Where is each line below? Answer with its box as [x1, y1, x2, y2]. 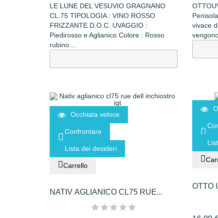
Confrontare [65, 127, 102, 136]
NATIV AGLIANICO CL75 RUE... [50, 188, 163, 197]
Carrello [63, 162, 88, 170]
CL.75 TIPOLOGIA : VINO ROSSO [50, 12, 155, 20]
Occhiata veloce [71, 110, 120, 119]
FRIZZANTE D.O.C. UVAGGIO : [50, 21, 147, 30]
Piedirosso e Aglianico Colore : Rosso [50, 31, 164, 39]
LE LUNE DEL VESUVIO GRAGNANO [50, 2, 165, 10]
